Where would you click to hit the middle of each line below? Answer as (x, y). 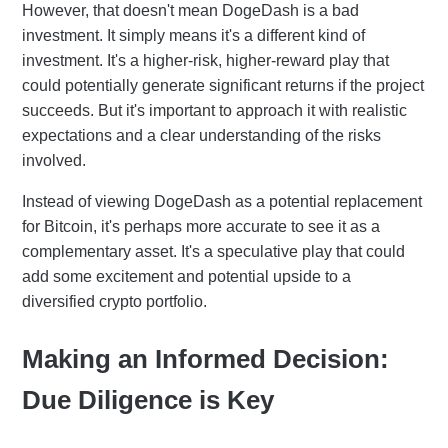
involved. (54, 160)
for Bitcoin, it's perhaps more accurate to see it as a (201, 226)
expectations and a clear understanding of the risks (201, 135)
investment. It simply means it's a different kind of (193, 35)
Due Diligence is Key (148, 399)
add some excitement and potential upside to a (186, 276)
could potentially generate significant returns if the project (223, 85)
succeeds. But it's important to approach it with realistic (214, 110)
